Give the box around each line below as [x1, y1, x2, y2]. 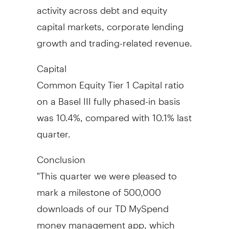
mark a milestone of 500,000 [36, 177, 161, 198]
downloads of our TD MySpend [36, 194, 169, 214]
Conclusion [36, 145, 85, 165]
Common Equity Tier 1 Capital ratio [36, 70, 184, 90]
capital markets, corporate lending [36, 12, 184, 32]
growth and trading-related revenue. [36, 28, 192, 49]
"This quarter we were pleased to [36, 161, 177, 181]
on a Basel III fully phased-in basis [36, 86, 180, 107]
